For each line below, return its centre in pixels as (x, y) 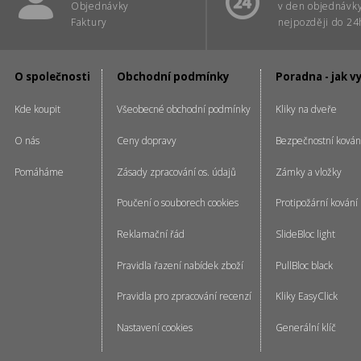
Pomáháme (39, 172)
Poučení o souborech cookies (178, 203)
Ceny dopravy (147, 140)
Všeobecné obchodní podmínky (184, 110)
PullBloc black (304, 265)
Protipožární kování (317, 203)
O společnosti (52, 77)
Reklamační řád (151, 234)
